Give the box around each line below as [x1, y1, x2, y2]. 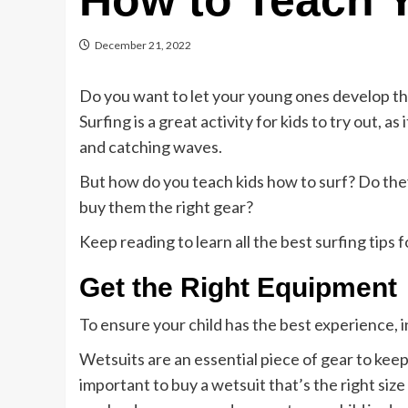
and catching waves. [79, 137, 222, 157]
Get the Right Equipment [79, 272, 397, 302]
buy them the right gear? [79, 197, 253, 217]
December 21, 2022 [95, 38, 191, 52]
